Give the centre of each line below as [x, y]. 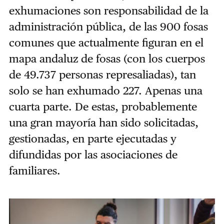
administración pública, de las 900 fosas [108, 26]
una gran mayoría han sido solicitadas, [103, 122]
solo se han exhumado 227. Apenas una [105, 90]
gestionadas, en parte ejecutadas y [92, 138]
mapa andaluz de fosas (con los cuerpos [107, 58]
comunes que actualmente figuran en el [106, 42]
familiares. [34, 170]
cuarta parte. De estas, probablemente [103, 106]
